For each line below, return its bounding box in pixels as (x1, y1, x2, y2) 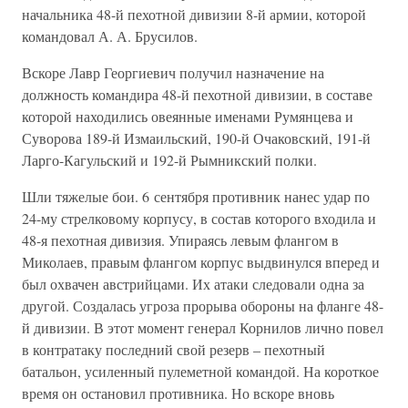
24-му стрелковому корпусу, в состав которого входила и (22, 208, 376, 228)
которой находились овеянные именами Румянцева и (22, 106, 353, 126)
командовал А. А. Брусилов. (22, 25, 198, 46)
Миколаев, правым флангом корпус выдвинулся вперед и (22, 251, 380, 271)
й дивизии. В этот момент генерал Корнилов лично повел (22, 317, 383, 337)
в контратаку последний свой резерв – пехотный (22, 339, 325, 359)
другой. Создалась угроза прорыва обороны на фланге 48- (22, 295, 383, 315)
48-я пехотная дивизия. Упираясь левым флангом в (22, 229, 339, 250)
